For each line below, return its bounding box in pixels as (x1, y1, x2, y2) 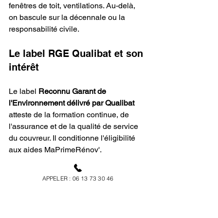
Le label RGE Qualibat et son (9, 48, 146, 60)
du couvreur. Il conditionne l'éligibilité (9, 133, 137, 143)
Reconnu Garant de (38, 87, 108, 96)
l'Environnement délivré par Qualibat (9, 98, 134, 108)
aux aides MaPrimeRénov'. (9, 145, 102, 155)
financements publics (9, 203, 82, 213)
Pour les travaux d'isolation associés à (9, 168, 142, 178)
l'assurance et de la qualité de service (9, 122, 140, 131)
